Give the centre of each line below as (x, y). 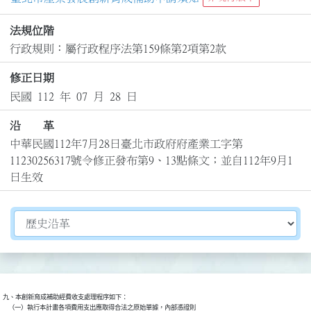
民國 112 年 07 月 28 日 (73, 96)
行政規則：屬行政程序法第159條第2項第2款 (118, 48)
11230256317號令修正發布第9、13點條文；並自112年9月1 (151, 161)
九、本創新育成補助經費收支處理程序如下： (65, 297)
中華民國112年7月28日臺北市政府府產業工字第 (126, 144)
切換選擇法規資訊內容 (69, 218)
